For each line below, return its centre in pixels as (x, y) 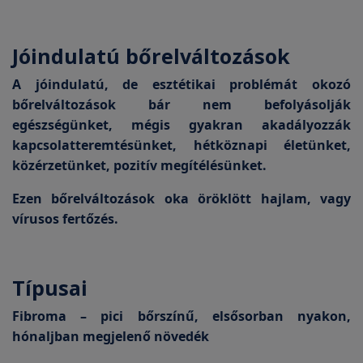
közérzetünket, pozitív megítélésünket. (139, 165)
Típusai (50, 288)
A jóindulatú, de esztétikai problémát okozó (181, 84)
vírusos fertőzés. (65, 219)
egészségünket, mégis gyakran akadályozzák (181, 125)
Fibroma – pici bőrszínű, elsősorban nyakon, (181, 316)
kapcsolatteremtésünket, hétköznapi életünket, (181, 145)
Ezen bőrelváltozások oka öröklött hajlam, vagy (181, 199)
